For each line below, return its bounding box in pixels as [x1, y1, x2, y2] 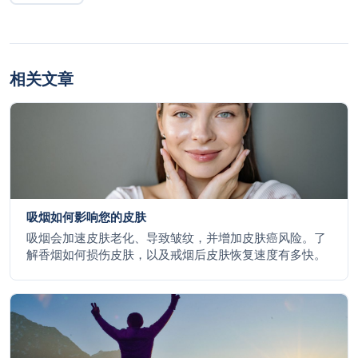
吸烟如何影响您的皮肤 [26, 209, 146, 225]
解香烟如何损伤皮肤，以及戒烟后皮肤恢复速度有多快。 [26, 247, 326, 263]
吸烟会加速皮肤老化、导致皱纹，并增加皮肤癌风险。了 [26, 230, 326, 246]
